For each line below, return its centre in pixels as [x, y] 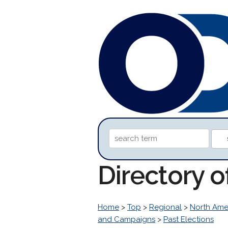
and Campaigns [126, 219]
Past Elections [189, 219]
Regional [165, 207]
